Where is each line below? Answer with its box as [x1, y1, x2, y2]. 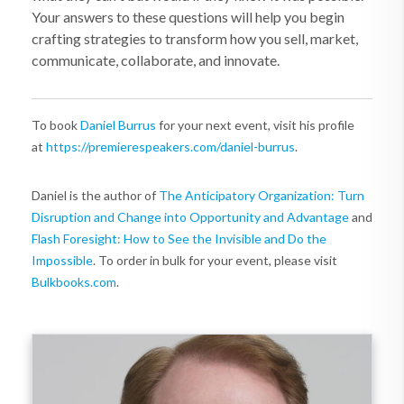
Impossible [32, 252, 93, 268]
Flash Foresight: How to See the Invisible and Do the [32, 231, 326, 246]
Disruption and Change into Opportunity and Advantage [32, 209, 349, 225]
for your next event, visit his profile [156, 117, 354, 133]
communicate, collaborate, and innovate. [32, 51, 280, 69]
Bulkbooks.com [32, 274, 116, 289]
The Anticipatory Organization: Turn [159, 188, 364, 203]
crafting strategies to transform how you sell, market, [32, 30, 358, 47]
